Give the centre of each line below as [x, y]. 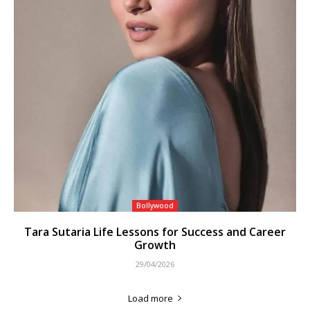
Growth [155, 245]
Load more [150, 298]
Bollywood [155, 205]
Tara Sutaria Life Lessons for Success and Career [155, 231]
